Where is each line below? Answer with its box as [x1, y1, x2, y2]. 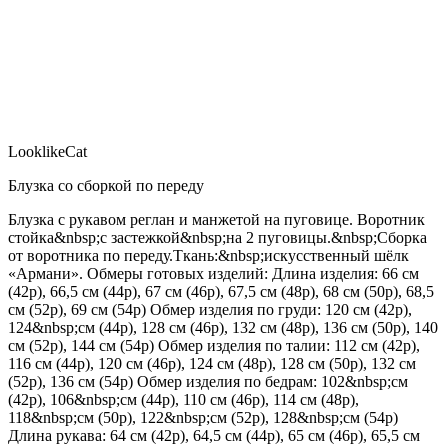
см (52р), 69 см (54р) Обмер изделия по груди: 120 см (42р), [8, 300, 412, 318]
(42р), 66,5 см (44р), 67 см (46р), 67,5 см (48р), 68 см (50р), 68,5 [8, 282, 434, 300]
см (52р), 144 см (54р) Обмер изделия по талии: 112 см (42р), [8, 336, 420, 354]
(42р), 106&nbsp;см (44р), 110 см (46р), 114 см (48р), [8, 390, 359, 408]
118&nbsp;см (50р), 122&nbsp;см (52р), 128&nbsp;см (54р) [8, 408, 398, 426]
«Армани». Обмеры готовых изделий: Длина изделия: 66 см [8, 264, 419, 282]
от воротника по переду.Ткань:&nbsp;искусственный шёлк [8, 246, 409, 264]
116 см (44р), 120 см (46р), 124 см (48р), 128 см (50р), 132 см [8, 354, 416, 372]
